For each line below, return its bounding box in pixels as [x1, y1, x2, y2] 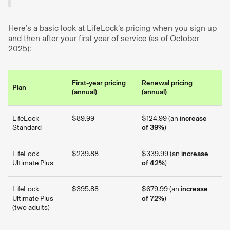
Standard [12, 123, 42, 132]
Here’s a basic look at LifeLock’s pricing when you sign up [8, 23, 217, 33]
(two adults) [12, 203, 50, 212]
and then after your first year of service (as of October [8, 33, 199, 43]
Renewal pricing [142, 79, 193, 87]
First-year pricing [72, 79, 126, 87]
